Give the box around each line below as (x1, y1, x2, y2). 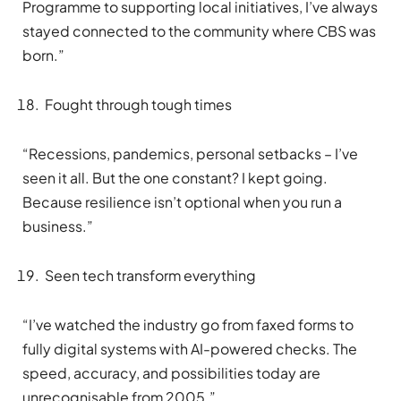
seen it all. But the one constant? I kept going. (22, 168, 328, 188)
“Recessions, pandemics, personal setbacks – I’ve (22, 144, 358, 164)
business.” (22, 217, 93, 236)
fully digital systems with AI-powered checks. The (22, 339, 357, 359)
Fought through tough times (45, 95, 232, 115)
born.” (22, 46, 64, 65)
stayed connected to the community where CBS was (22, 21, 376, 41)
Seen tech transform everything (45, 266, 256, 286)
